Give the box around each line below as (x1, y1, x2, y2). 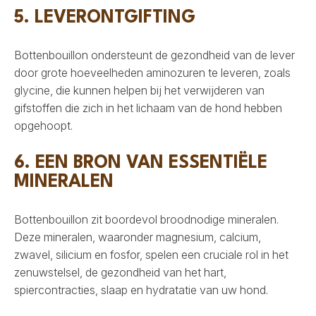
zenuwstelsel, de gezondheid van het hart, (14, 265, 226, 280)
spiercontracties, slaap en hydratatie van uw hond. (14, 283, 268, 298)
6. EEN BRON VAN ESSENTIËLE (14, 154, 267, 173)
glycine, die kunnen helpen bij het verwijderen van (14, 83, 265, 98)
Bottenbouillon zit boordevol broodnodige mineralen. (14, 212, 279, 227)
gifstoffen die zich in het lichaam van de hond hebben (14, 101, 282, 116)
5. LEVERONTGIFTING (14, 9, 195, 28)
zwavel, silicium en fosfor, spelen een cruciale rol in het (14, 248, 288, 262)
